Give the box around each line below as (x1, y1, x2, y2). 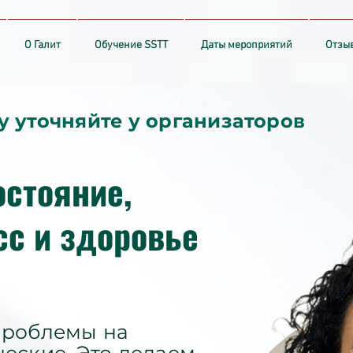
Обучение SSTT (94, 39, 168, 52)
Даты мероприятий (201, 39, 292, 52)
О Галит (24, 39, 61, 52)
